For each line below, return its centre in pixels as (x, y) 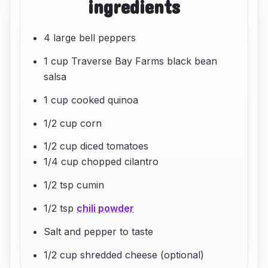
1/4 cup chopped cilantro (101, 162)
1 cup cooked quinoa (91, 100)
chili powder (106, 208)
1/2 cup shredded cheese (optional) (124, 255)
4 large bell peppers (90, 38)
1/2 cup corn (73, 123)
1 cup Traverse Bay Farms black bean (131, 61)
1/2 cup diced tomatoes (96, 146)
